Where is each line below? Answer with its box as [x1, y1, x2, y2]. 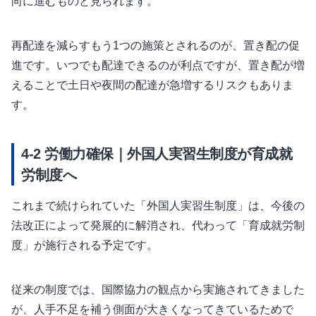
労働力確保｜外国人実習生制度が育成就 [40, 145, 292, 162]
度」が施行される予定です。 [11, 238, 158, 251]
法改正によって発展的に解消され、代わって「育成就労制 [11, 219, 305, 231]
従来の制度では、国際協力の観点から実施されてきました [11, 283, 305, 296]
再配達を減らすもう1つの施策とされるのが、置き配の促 [11, 39, 300, 51]
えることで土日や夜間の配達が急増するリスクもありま [11, 78, 293, 91]
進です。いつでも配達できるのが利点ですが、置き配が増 [11, 59, 305, 71]
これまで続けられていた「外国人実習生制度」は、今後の [11, 199, 305, 212]
